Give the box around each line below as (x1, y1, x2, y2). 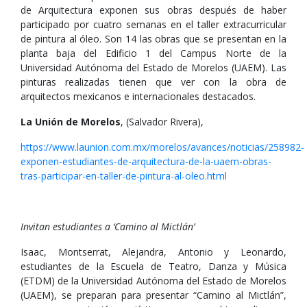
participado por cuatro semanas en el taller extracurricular (21, 18, 286, 31)
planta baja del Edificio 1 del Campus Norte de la (21, 47, 286, 60)
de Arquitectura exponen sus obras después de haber (21, 3, 286, 16)
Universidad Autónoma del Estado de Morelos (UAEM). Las (21, 61, 286, 74)
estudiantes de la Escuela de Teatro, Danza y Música (21, 260, 286, 273)
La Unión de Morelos (21, 115, 121, 128)
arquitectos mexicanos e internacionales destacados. (21, 90, 256, 103)
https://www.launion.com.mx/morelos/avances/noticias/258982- (21, 140, 304, 153)
